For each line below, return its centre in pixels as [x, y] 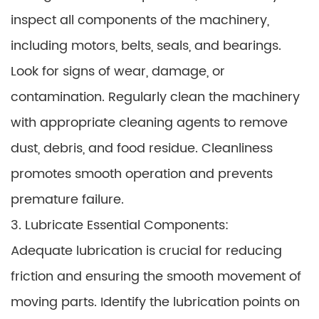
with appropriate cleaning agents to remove [149, 123]
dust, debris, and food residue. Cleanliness [142, 148]
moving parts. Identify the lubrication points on [155, 302]
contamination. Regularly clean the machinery [155, 97]
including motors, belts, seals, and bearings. [146, 46]
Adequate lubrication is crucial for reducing [146, 251]
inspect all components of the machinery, [140, 20]
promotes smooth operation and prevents [142, 174]
